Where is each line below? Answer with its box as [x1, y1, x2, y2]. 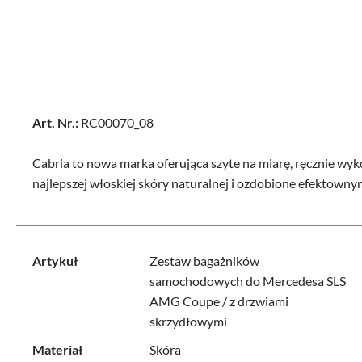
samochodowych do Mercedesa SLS [149, 273, 346, 288]
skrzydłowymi [149, 314, 227, 329]
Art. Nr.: [32, 115, 78, 130]
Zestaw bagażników [149, 253, 259, 268]
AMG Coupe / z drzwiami [149, 293, 288, 309]
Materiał [32, 342, 82, 357]
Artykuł [32, 253, 78, 268]
